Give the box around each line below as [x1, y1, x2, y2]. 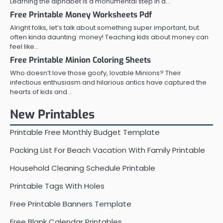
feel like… [10, 41, 39, 51]
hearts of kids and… [10, 87, 72, 97]
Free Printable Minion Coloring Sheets [10, 54, 151, 65]
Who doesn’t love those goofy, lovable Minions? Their [10, 68, 181, 78]
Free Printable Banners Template [10, 198, 131, 209]
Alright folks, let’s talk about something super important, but [10, 22, 199, 32]
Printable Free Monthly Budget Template [10, 126, 160, 137]
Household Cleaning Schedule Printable [10, 162, 155, 173]
